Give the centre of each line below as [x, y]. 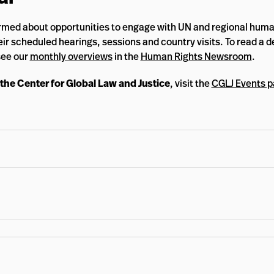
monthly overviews [71, 56]
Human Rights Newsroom [196, 56]
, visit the [191, 83]
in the [126, 56]
